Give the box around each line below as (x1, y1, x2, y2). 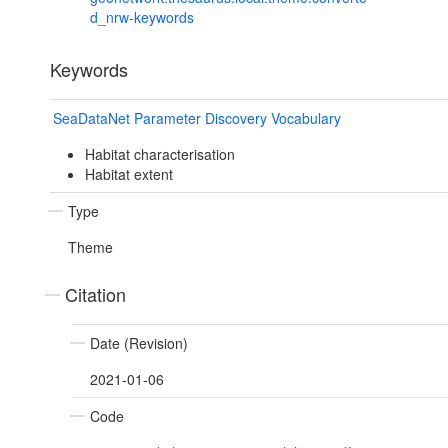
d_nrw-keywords (90, 7, 194, 28)
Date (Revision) (90, 333, 188, 354)
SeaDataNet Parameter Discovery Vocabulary (53, 108, 341, 129)
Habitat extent (84, 164, 173, 185)
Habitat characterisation (84, 144, 235, 165)
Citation (65, 281, 126, 308)
